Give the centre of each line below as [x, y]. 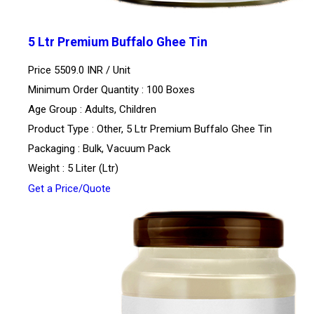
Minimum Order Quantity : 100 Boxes [111, 90]
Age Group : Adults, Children [92, 110]
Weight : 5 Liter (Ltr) [73, 169]
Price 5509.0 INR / [70, 70]
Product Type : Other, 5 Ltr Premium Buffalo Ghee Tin [150, 129]
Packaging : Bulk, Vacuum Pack [99, 149]
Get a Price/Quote [69, 189]
